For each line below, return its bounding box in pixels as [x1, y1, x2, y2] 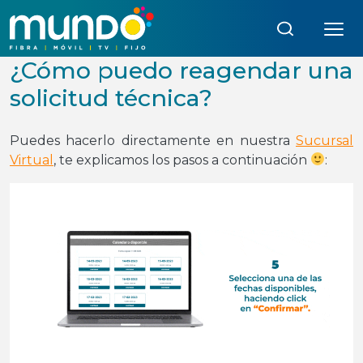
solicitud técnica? [10, 83, 212, 112]
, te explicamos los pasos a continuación [53, 152, 310, 168]
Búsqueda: [165, 12, 237, 28]
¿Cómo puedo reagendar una [10, 55, 353, 84]
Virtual [10, 152, 53, 168]
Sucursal [296, 132, 353, 148]
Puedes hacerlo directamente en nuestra [10, 132, 296, 148]
